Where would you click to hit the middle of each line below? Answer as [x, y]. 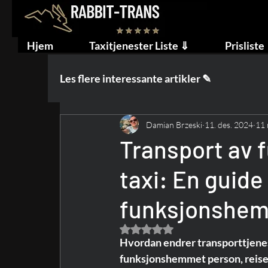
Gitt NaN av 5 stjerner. [187, 228]
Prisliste [245, 45]
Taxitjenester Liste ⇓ [139, 45]
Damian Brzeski [174, 124]
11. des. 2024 [229, 124]
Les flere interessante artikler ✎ [135, 78]
